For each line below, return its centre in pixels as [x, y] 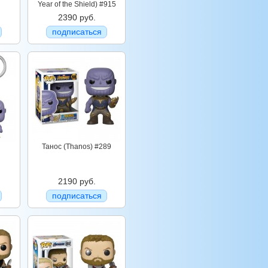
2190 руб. [77, 181]
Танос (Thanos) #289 [77, 147]
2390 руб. [77, 17]
